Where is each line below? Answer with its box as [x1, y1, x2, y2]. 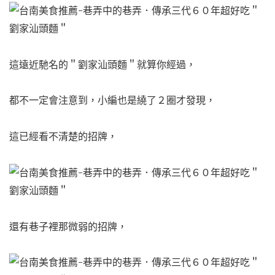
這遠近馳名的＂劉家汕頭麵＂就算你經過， [9, 58, 196, 71]
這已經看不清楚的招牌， [9, 130, 117, 143]
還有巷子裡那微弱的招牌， [9, 220, 127, 233]
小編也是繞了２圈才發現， [98, 94, 215, 107]
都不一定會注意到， [9, 94, 98, 107]
